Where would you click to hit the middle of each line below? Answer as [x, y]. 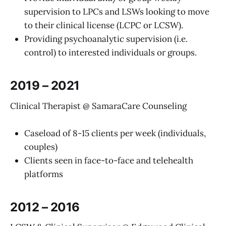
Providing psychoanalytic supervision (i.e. [106, 39]
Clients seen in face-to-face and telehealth [109, 160]
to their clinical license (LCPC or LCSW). [104, 25]
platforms [44, 174]
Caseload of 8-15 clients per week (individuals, [115, 133]
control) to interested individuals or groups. [110, 52]
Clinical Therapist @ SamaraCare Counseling [98, 106]
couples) [41, 147]
